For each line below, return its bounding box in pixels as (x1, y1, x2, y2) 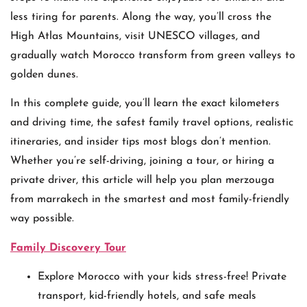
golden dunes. (10, 69, 78, 80)
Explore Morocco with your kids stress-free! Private (38, 271, 286, 282)
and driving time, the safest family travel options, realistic (10, 117, 293, 129)
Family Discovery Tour (10, 242, 126, 254)
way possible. (10, 213, 74, 225)
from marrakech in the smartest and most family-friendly (10, 194, 289, 206)
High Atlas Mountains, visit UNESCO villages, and (10, 30, 260, 42)
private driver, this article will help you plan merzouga (10, 175, 274, 186)
